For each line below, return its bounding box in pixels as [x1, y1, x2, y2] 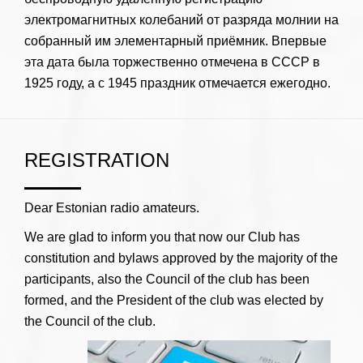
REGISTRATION [24, 149, 169, 171]
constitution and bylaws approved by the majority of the [24, 251, 338, 265]
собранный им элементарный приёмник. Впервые [24, 34, 327, 48]
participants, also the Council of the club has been [24, 272, 310, 286]
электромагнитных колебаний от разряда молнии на [24, 13, 339, 27]
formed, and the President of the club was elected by [24, 293, 323, 307]
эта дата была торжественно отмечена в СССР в [24, 55, 320, 69]
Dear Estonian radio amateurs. [24, 201, 199, 215]
